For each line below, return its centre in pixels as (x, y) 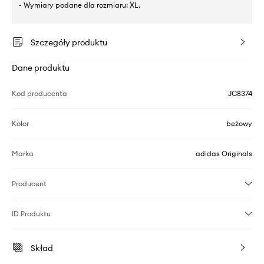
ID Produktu (31, 214)
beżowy (239, 124)
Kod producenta (39, 94)
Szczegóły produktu (69, 43)
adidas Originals (224, 154)
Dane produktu (41, 68)
